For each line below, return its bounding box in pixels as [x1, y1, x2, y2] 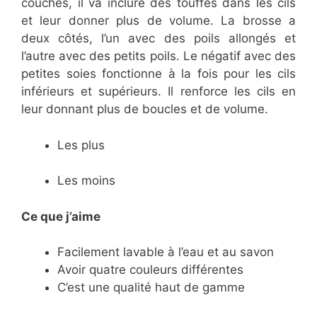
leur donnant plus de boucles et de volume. [21, 102, 268, 117]
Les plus [57, 137, 105, 152]
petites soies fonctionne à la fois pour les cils [21, 67, 296, 81]
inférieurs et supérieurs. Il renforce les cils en [21, 84, 296, 99]
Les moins [57, 173, 115, 188]
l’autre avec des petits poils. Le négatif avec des [21, 49, 296, 64]
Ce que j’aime [21, 209, 100, 224]
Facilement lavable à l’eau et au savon [57, 245, 274, 260]
